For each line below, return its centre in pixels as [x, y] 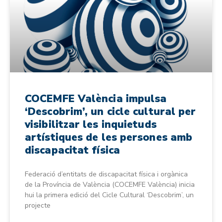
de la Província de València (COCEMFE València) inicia [110, 184]
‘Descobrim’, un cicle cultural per [111, 111]
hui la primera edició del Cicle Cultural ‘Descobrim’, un [109, 195]
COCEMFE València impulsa [96, 98]
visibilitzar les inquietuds [91, 124]
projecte [38, 205]
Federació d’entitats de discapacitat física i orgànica [106, 174]
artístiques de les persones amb [109, 137]
